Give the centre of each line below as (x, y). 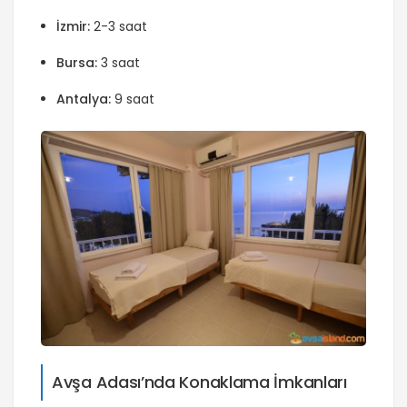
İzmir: (73, 27)
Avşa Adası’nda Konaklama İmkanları (199, 382)
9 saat (133, 99)
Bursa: (77, 63)
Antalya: (84, 99)
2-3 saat (119, 27)
